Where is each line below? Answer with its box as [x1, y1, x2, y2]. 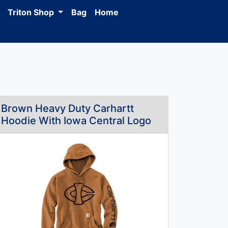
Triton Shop [8, 7, 56, 17]
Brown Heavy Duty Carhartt [1, 102, 134, 115]
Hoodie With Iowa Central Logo [1, 115, 151, 127]
